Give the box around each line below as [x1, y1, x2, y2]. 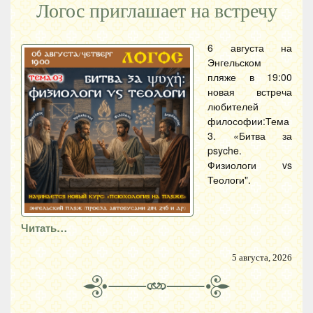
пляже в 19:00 [208, 70, 292, 84]
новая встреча [208, 85, 292, 99]
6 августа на [208, 41, 292, 54]
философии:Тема [208, 114, 289, 128]
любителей [208, 99, 259, 113]
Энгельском [208, 55, 261, 69]
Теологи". [208, 173, 251, 187]
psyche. [208, 143, 242, 157]
